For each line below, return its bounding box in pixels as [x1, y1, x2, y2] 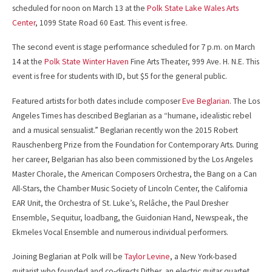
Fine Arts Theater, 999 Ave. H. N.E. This [131, 56, 259, 67]
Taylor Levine [124, 251, 170, 262]
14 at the [12, 56, 44, 67]
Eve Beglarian [182, 95, 229, 106]
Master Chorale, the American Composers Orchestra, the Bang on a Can [12, 168, 257, 179]
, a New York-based [170, 251, 237, 262]
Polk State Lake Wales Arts [147, 2, 239, 13]
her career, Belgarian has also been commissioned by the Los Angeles [12, 154, 253, 165]
